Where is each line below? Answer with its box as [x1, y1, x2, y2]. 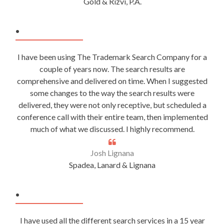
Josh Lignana [90, 148, 134, 157]
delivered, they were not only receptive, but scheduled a [18, 100, 206, 109]
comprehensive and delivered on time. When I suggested [17, 76, 207, 85]
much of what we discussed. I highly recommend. [30, 124, 194, 133]
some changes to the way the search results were [30, 88, 194, 97]
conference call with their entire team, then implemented [16, 112, 208, 121]
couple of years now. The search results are [39, 64, 185, 73]
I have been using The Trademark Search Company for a [17, 52, 207, 61]
